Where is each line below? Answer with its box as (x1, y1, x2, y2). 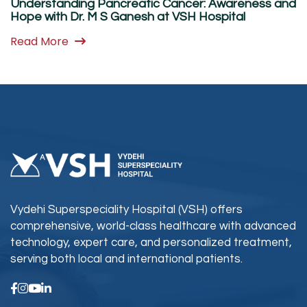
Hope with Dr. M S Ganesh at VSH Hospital (10, 10, 245, 23)
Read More (10, 33, 71, 49)
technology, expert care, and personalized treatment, (10, 236, 292, 249)
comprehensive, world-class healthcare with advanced (10, 220, 296, 233)
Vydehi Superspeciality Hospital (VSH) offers (10, 204, 243, 217)
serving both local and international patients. (10, 253, 243, 266)
